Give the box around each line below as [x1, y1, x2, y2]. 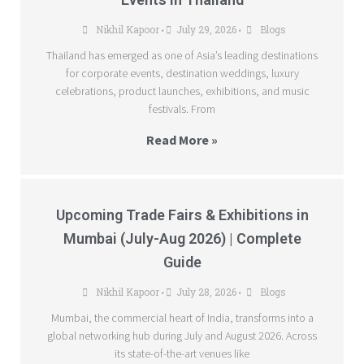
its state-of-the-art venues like [115, 346, 249, 362]
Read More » [146, 132, 218, 149]
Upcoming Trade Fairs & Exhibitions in [55, 206, 309, 224]
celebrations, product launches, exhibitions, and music [54, 84, 310, 99]
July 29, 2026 [175, 23, 236, 37]
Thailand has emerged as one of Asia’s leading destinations [46, 48, 318, 63]
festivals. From [149, 102, 215, 117]
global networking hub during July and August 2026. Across [47, 328, 317, 344]
